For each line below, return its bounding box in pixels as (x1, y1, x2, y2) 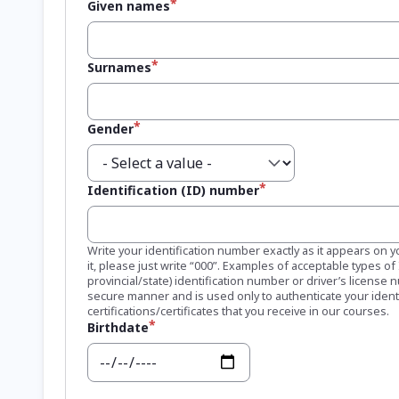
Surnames (87, 58, 151, 76)
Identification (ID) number (87, 181, 259, 199)
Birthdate (87, 318, 149, 336)
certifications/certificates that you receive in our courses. (87, 302, 389, 319)
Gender (87, 119, 134, 137)
